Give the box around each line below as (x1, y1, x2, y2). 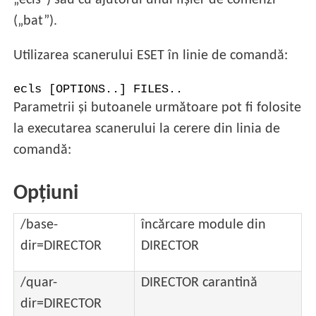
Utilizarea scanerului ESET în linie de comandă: (13, 49, 288, 63)
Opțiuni (13, 183, 79, 205)
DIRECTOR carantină (141, 276, 258, 291)
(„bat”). (13, 14, 58, 29)
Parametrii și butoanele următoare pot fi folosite (13, 100, 302, 115)
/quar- (20, 276, 58, 291)
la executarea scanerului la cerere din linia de (13, 121, 281, 136)
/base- (20, 218, 59, 233)
